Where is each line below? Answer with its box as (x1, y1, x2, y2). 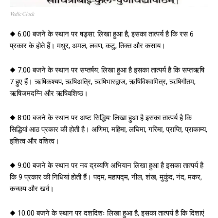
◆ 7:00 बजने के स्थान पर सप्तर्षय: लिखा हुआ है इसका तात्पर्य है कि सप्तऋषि (10, 65, 204, 74)
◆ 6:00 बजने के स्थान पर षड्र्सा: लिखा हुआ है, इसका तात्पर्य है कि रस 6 (10, 29, 194, 38)
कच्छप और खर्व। (10, 184, 54, 193)
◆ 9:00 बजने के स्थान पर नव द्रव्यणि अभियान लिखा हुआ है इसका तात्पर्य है (10, 161, 203, 170)
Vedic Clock (10, 10, 34, 17)
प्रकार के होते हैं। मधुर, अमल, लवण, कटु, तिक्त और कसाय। (10, 41, 165, 50)
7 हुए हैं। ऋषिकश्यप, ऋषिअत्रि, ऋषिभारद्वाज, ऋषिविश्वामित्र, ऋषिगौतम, (10, 77, 196, 86)
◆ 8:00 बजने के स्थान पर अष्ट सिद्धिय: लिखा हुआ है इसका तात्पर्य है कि (10, 113, 192, 122)
